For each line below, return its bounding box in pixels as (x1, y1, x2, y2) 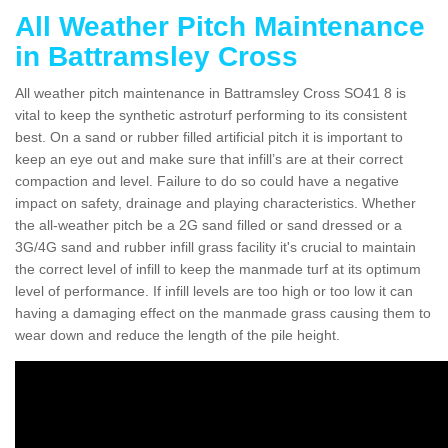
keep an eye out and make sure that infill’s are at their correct (15, 150, 403, 167)
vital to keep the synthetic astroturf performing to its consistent (15, 106, 407, 123)
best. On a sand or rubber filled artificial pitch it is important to (15, 128, 403, 145)
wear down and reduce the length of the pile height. (15, 326, 340, 343)
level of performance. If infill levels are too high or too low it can (15, 282, 413, 299)
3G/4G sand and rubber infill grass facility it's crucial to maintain (15, 238, 416, 255)
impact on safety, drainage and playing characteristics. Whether (15, 194, 416, 211)
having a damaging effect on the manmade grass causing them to (15, 304, 431, 321)
